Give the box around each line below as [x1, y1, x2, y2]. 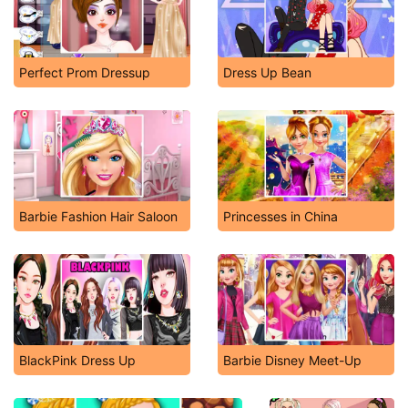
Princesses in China [223, 209, 338, 224]
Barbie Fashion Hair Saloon [19, 209, 178, 224]
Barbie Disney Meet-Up [223, 352, 362, 368]
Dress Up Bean [223, 65, 311, 80]
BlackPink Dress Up [19, 352, 136, 368]
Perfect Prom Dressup [19, 65, 150, 80]
